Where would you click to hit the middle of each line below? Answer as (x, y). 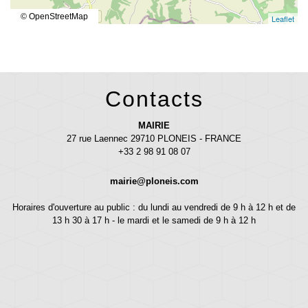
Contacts (154, 99)
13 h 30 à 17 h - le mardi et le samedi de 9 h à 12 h (154, 221)
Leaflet (283, 19)
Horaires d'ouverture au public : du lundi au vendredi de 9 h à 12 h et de (154, 208)
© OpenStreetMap (54, 17)
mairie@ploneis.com (154, 181)
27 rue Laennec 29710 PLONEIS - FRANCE (154, 139)
